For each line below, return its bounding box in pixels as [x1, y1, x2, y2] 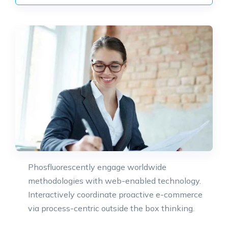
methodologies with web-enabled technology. [28, 176, 201, 186]
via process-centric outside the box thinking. [28, 203, 194, 214]
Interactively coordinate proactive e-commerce [28, 189, 203, 200]
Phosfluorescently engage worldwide [28, 162, 166, 173]
